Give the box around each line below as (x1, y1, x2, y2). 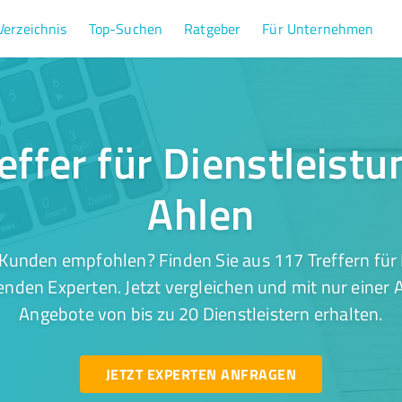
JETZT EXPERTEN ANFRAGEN (105, 363, 296, 384)
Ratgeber (184, 19, 241, 39)
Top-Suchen (88, 19, 163, 39)
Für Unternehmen (262, 19, 374, 39)
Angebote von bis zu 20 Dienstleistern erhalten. (19, 301, 383, 326)
